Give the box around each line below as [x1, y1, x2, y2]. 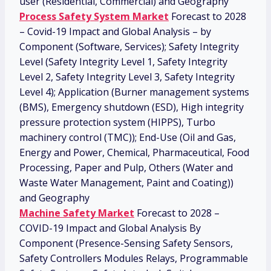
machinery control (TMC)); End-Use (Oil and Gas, [19, 131, 236, 145]
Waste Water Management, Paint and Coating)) [19, 176, 233, 190]
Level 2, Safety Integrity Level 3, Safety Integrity [19, 70, 235, 84]
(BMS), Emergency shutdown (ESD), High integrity [19, 100, 244, 114]
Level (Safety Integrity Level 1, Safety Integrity [19, 55, 227, 69]
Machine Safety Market [19, 206, 134, 220]
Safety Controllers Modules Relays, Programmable [19, 252, 248, 266]
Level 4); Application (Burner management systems [19, 85, 249, 99]
